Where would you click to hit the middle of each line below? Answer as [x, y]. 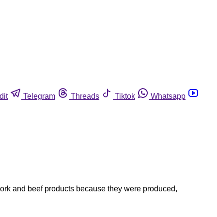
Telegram [39, 96]
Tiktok [125, 96]
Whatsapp [168, 96]
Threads [85, 96]
